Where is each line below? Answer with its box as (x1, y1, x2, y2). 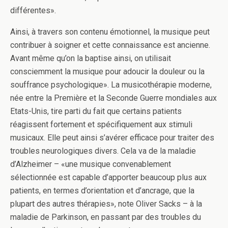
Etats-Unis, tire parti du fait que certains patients (10, 106, 182, 117)
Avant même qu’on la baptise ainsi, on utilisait (10, 53, 171, 64)
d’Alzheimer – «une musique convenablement (10, 159, 171, 169)
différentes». (10, 6, 56, 16)
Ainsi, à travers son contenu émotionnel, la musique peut (10, 27, 210, 37)
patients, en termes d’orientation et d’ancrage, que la (10, 186, 194, 196)
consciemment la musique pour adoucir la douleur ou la (10, 67, 205, 77)
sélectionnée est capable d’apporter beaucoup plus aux (10, 173, 207, 183)
